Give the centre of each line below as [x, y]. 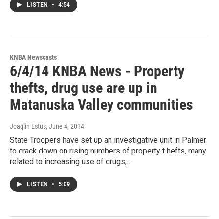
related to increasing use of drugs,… [71, 162]
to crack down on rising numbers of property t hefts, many [108, 151]
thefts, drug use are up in [84, 88]
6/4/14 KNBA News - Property [97, 71]
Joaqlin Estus [28, 126]
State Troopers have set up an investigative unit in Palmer [108, 140]
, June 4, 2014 [65, 126]
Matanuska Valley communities [101, 104]
